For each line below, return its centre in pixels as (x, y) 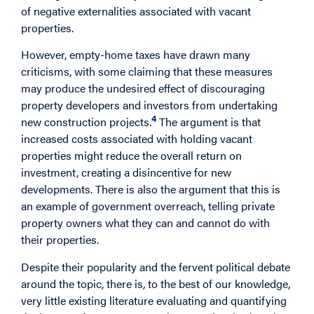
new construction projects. (86, 122)
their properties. (60, 240)
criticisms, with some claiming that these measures (147, 71)
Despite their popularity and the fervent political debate (156, 266)
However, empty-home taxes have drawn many (136, 54)
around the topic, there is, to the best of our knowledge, (156, 283)
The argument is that (209, 122)
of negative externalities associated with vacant (136, 11)
